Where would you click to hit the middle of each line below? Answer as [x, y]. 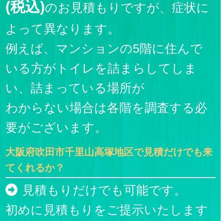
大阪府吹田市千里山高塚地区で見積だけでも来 [109, 152]
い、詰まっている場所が [75, 88]
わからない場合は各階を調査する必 [107, 107]
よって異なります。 [63, 28]
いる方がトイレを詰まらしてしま [101, 68]
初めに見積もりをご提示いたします [107, 209]
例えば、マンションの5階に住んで [104, 48]
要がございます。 [56, 127]
